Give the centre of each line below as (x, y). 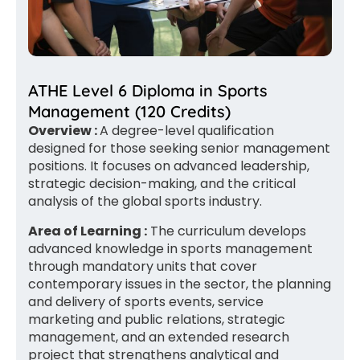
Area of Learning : (88, 231)
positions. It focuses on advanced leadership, (169, 166)
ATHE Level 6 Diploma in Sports (148, 91)
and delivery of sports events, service (146, 302)
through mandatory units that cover (143, 267)
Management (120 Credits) (129, 112)
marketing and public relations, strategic (157, 320)
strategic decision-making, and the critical (162, 184)
